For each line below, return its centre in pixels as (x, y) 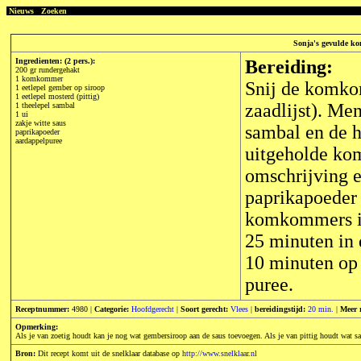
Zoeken (54, 11)
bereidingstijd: (280, 309)
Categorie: (112, 309)
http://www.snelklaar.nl (220, 353)
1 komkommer (39, 79)
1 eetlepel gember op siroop (60, 87)
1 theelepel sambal (45, 105)
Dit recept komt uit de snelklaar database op (109, 353)
